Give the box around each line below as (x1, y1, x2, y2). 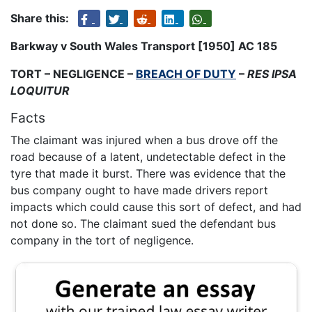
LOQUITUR (10, 83, 70, 97)
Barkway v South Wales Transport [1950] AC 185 (10, 38, 277, 53)
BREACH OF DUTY (136, 66, 236, 81)
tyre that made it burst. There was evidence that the (10, 166, 286, 180)
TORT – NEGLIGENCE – (10, 66, 136, 81)
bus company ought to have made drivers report (10, 182, 268, 197)
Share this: (10, 10, 69, 25)
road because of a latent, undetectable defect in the (10, 149, 286, 164)
